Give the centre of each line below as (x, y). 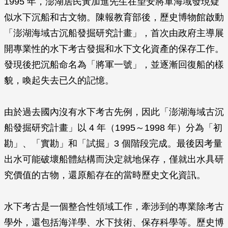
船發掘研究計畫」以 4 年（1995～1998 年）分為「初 (113, 128)
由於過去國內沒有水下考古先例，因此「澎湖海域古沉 (114, 112)
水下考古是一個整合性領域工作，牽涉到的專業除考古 (114, 207)
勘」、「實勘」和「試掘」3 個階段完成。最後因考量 (113, 144)
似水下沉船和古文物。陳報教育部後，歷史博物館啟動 (114, 17)
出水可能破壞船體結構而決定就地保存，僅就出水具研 (114, 159)
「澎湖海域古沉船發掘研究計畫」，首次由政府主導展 (114, 33)
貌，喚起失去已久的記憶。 (59, 80)
